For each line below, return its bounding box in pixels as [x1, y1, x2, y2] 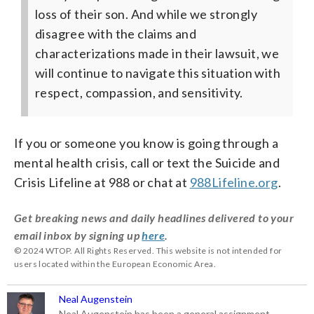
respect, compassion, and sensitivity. [35, 84, 243, 100]
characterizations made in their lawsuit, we [35, 45, 280, 61]
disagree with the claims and [35, 25, 197, 41]
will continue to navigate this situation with [35, 64, 280, 81]
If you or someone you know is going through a [14, 135, 278, 151]
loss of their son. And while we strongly [35, 6, 257, 22]
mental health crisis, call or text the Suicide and [14, 154, 280, 170]
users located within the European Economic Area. [14, 258, 217, 269]
